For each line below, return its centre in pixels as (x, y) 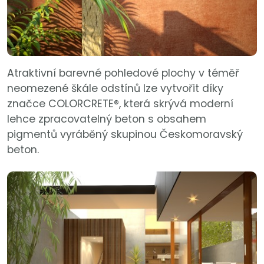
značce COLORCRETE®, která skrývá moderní (120, 103)
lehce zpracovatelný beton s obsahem (107, 119)
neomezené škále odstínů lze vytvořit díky (115, 88)
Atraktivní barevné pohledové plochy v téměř (123, 73)
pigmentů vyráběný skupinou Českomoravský (125, 134)
